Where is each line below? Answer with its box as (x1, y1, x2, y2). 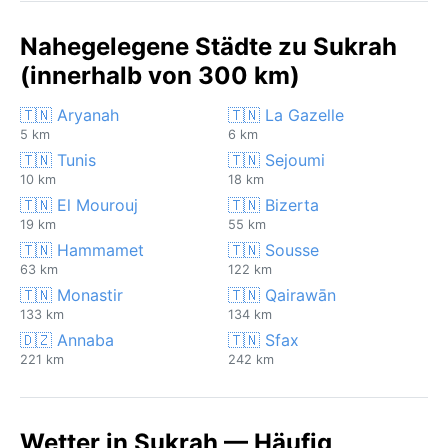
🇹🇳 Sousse (228, 239, 319, 260)
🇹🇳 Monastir (20, 284, 123, 305)
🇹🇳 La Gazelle (228, 104, 344, 125)
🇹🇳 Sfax (228, 329, 299, 350)
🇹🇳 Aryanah (20, 104, 119, 125)
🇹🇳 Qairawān (228, 284, 336, 305)
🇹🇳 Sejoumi (228, 149, 325, 170)
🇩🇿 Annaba (20, 329, 114, 350)
